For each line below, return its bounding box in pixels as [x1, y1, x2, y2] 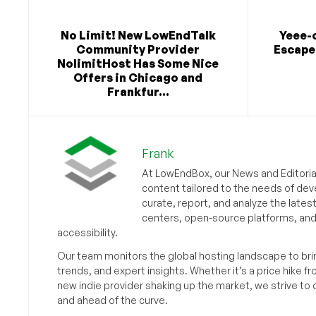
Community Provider [76, 42, 200, 57]
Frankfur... [107, 85, 169, 99]
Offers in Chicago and [73, 71, 203, 85]
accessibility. [56, 226, 118, 239]
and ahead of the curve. [56, 294, 168, 307]
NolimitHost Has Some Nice [57, 56, 219, 71]
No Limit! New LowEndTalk [60, 28, 216, 43]
